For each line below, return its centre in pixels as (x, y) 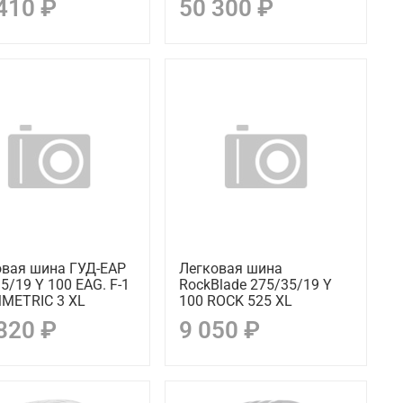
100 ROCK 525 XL (235, 300)
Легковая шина (230, 268)
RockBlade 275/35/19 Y (255, 284)
